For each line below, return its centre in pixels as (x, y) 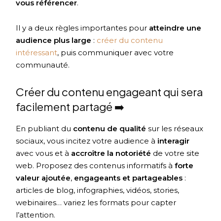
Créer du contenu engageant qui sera (110, 92)
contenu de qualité (110, 128)
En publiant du (45, 128)
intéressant (37, 52)
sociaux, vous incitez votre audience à (87, 141)
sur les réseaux (175, 128)
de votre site (175, 153)
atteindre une (175, 28)
